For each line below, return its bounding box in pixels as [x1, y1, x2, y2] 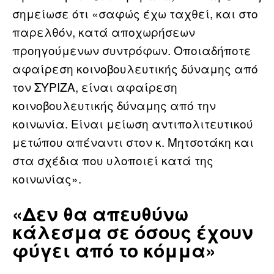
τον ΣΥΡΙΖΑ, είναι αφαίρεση [12, 78, 177, 95]
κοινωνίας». [12, 169, 81, 187]
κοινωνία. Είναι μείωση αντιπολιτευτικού [12, 114, 253, 131]
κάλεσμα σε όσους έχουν [12, 218, 253, 245]
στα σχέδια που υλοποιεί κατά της [12, 151, 213, 168]
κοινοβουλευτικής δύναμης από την [12, 96, 216, 113]
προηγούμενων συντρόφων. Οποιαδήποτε [12, 41, 251, 58]
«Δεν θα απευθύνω [12, 199, 189, 226]
